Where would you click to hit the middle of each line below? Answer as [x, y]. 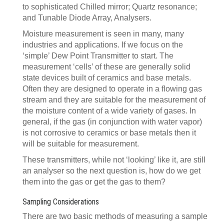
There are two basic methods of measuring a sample [115, 216]
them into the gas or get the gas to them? [94, 182]
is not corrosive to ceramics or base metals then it [109, 133]
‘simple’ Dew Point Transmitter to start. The [98, 56]
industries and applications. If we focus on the [103, 45]
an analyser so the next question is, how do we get [111, 171]
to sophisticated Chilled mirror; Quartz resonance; [110, 7]
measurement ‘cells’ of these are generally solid [106, 67]
